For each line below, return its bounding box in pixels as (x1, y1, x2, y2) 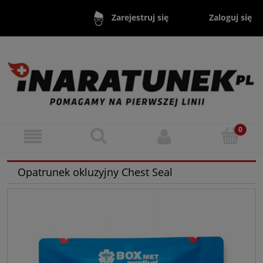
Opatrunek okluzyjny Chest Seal (18, 165, 173, 180)
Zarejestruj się (111, 12, 168, 23)
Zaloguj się (209, 11, 252, 23)
